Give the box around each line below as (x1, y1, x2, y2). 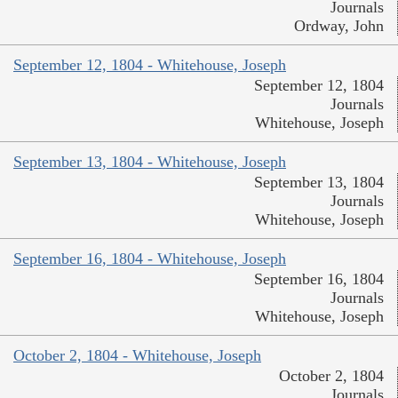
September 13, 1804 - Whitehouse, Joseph (13, 153, 286, 171)
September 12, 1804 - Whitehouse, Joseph (13, 56, 286, 75)
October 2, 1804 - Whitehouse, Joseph (13, 346, 261, 365)
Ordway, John (294, 17, 384, 36)
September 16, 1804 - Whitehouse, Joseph (13, 250, 286, 268)
